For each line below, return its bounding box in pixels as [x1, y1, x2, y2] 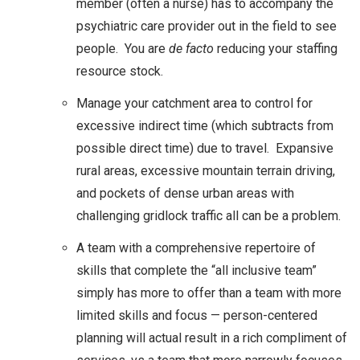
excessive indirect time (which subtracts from [76, 117, 333, 133]
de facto [169, 40, 214, 56]
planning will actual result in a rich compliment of [76, 329, 347, 346]
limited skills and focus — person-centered [76, 307, 317, 323]
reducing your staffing [214, 40, 337, 56]
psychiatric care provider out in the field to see [76, 18, 337, 34]
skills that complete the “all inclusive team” [76, 262, 317, 278]
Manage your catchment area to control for [76, 95, 313, 111]
